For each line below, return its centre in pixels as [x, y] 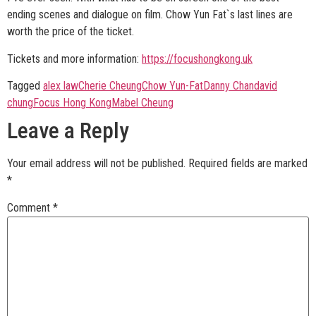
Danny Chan [229, 86]
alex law [61, 86]
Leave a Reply [68, 131]
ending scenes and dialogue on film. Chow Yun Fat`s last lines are [150, 15]
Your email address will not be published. [96, 164]
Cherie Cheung [110, 86]
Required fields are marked [248, 164]
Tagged [25, 86]
